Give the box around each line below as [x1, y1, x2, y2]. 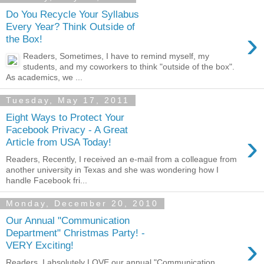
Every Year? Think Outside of [6, 20, 135, 32]
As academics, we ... [6, 72, 82, 82]
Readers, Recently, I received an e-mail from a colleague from [6, 154, 237, 164]
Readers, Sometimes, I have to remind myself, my [23, 51, 210, 61]
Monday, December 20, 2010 [6, 199, 159, 209]
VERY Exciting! [6, 239, 74, 252]
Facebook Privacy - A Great [6, 124, 128, 136]
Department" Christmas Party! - [6, 227, 145, 239]
